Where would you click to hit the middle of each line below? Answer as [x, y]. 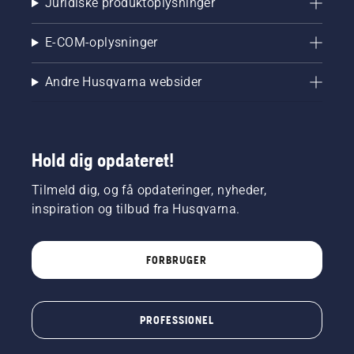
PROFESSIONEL [177, 320]
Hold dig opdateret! [103, 160]
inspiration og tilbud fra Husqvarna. [136, 209]
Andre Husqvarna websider [123, 81]
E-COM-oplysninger [101, 42]
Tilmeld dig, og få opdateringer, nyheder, [149, 190]
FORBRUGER [177, 260]
